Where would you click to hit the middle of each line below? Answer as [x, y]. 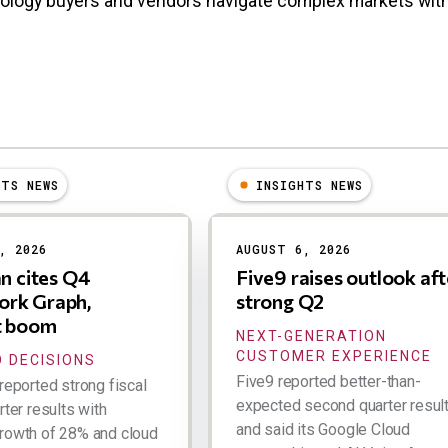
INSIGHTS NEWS [309, 184]
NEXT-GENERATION [311, 335]
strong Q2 [280, 300]
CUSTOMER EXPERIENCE [334, 355]
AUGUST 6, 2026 [293, 248]
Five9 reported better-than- [328, 381]
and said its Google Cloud [323, 429]
